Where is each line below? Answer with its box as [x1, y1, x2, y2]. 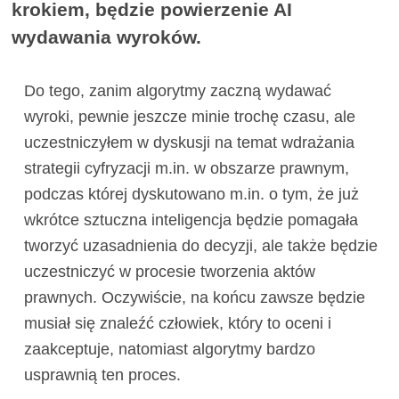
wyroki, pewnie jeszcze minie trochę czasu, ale [23, 108, 355, 126]
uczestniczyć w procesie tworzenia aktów [23, 263, 315, 281]
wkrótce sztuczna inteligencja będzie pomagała [23, 211, 358, 230]
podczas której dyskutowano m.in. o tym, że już [23, 185, 359, 204]
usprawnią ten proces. [23, 366, 181, 385]
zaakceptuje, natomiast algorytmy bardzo [23, 340, 315, 359]
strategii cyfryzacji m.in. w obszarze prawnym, [23, 159, 349, 178]
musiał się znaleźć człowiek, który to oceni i [23, 314, 331, 333]
